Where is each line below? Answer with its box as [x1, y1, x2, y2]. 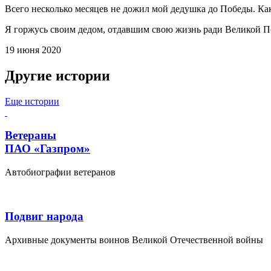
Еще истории [5, 96, 59, 106]
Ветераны [5, 129, 56, 142]
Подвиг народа [5, 209, 83, 223]
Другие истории [5, 67, 110, 83]
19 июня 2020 [5, 44, 61, 55]
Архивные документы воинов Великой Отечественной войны [5, 234, 263, 245]
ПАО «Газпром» [5, 142, 90, 155]
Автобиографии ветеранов [5, 167, 116, 178]
